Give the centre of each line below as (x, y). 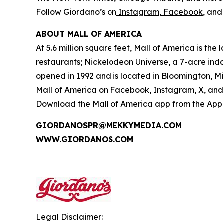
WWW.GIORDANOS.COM (85, 139)
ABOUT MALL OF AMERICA (89, 34)
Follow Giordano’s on (76, 12)
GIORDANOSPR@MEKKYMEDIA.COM (109, 125)
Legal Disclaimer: (69, 217)
